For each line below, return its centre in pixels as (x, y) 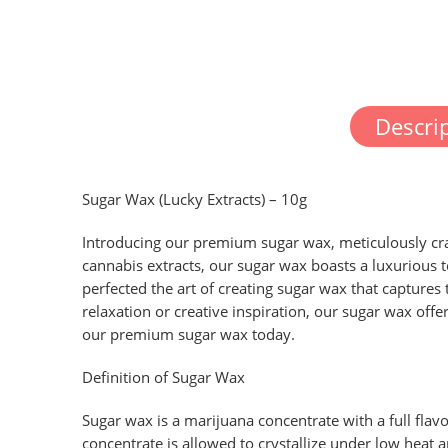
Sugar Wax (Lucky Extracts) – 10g (194, 200)
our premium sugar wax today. (188, 335)
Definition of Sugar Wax (163, 378)
